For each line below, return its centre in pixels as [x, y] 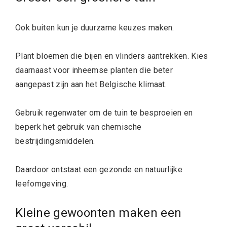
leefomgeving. [42, 183]
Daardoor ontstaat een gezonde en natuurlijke [99, 169]
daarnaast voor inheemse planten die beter [94, 70]
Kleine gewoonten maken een [99, 213]
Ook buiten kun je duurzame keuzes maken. [95, 27]
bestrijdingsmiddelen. [55, 141]
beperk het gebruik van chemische [79, 127]
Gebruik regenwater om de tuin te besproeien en [104, 112]
